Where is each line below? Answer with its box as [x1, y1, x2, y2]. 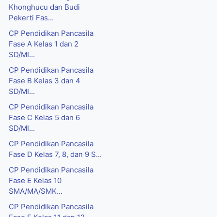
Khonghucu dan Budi [9, 3, 80, 12]
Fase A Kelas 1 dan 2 [9, 40, 78, 49]
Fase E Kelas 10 [9, 176, 62, 186]
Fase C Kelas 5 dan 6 [9, 113, 80, 123]
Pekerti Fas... [9, 14, 54, 23]
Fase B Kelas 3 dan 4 [9, 77, 80, 86]
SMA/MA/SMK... [9, 187, 62, 196]
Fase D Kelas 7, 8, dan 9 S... [9, 150, 102, 159]
